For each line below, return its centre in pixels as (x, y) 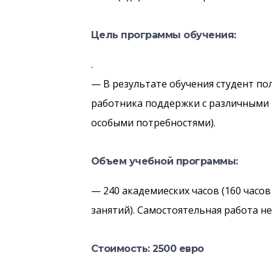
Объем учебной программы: (164, 161)
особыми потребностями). (153, 123)
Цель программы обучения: (163, 35)
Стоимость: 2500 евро (147, 249)
